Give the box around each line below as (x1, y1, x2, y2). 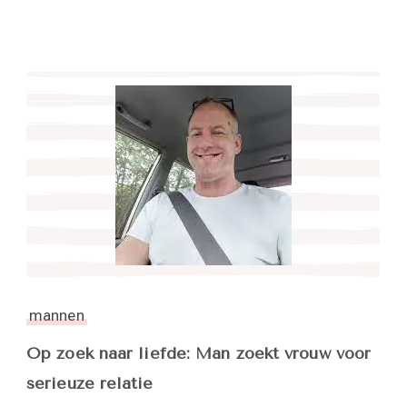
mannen (29, 306, 84, 325)
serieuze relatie (26, 373, 154, 394)
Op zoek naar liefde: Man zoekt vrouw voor (26, 343, 372, 364)
